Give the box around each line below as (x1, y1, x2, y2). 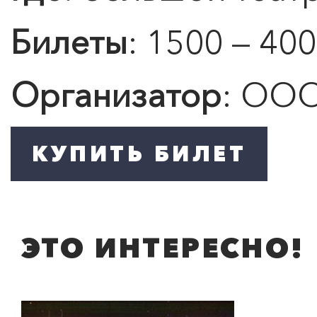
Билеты (11, 21, 127, 62)
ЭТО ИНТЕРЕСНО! (21, 231, 305, 265)
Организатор (11, 74, 221, 115)
